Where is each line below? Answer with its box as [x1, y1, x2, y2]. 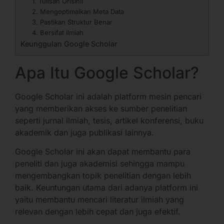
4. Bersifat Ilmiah [31, 28, 83, 36]
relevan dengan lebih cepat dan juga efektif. [15, 206, 183, 217]
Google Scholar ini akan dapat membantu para [15, 146, 190, 157]
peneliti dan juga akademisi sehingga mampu [15, 158, 184, 169]
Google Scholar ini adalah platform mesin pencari [15, 91, 201, 101]
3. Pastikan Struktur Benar [31, 17, 112, 26]
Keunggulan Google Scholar [20, 39, 117, 48]
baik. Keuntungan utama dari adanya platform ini [15, 182, 198, 193]
